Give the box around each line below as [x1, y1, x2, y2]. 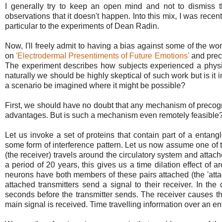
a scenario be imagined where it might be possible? [5, 81, 185, 90]
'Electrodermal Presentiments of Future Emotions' [16, 51, 189, 60]
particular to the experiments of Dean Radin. [5, 21, 159, 30]
